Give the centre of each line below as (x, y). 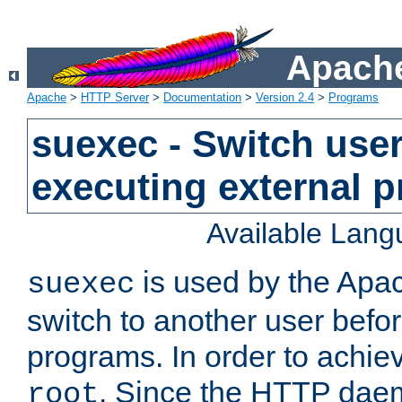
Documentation (202, 98)
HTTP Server (115, 98)
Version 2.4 (285, 98)
